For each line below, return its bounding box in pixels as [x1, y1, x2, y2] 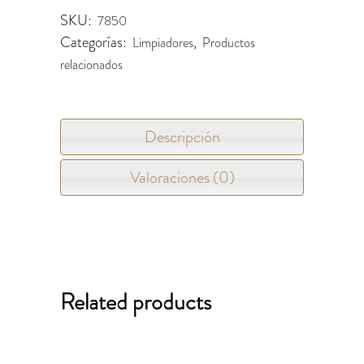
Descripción [144, 125, 220, 149]
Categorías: [60, 32, 130, 53]
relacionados [60, 55, 123, 74]
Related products [60, 286, 211, 318]
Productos [202, 33, 255, 52]
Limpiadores [132, 33, 193, 52]
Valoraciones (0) [129, 166, 235, 189]
